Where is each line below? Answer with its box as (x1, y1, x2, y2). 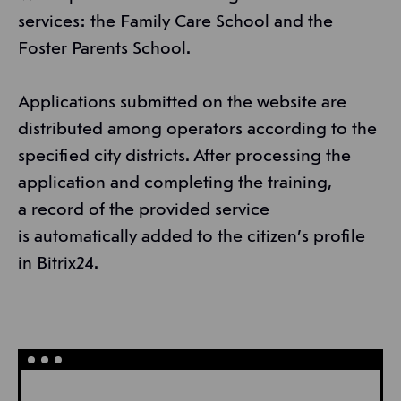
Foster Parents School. (18, 40, 191, 59)
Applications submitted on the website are (18, 94, 346, 113)
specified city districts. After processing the (18, 148, 351, 166)
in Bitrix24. (18, 255, 98, 274)
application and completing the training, (18, 175, 331, 193)
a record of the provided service (18, 201, 269, 220)
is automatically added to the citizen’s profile (18, 228, 365, 247)
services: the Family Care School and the (18, 13, 333, 32)
